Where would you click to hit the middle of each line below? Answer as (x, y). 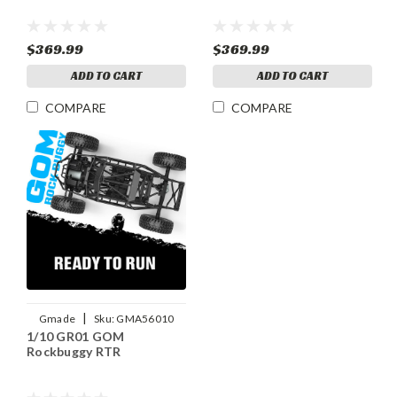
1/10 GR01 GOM (76, 337)
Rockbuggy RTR (74, 352)
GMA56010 (145, 319)
